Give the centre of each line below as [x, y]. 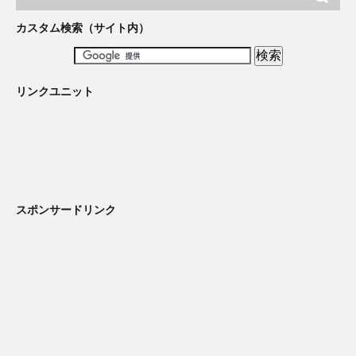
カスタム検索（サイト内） [83, 28]
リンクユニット [55, 91]
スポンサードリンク [66, 210]
